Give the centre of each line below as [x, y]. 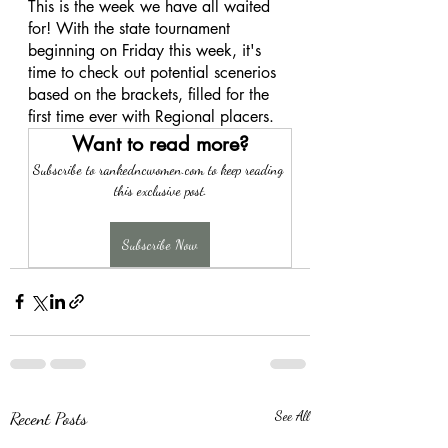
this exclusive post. [160, 190]
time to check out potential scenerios [154, 72]
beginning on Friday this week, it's [147, 50]
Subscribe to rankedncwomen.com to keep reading [160, 169]
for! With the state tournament [131, 28]
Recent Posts [48, 417]
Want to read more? [160, 143]
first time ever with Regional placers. [153, 116]
